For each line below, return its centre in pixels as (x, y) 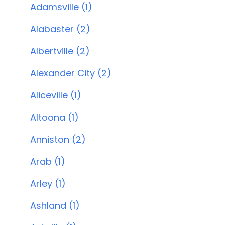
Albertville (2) (60, 51)
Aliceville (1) (56, 95)
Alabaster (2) (60, 29)
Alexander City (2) (71, 73)
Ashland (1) (55, 206)
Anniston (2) (58, 139)
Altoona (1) (54, 117)
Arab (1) (48, 161)
